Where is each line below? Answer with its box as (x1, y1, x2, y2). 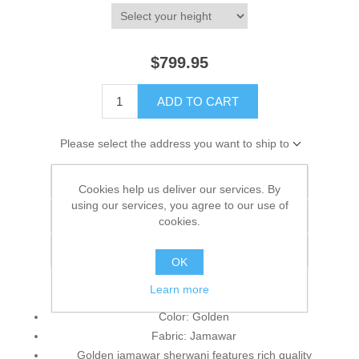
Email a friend (82, 244, 152, 258)
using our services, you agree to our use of (71, 199, 288, 212)
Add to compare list (82, 210, 180, 224)
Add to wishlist (82, 175, 155, 189)
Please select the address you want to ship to (59, 137, 289, 151)
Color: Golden (159, 310, 229, 324)
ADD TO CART (156, 95, 239, 109)
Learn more (150, 283, 209, 296)
